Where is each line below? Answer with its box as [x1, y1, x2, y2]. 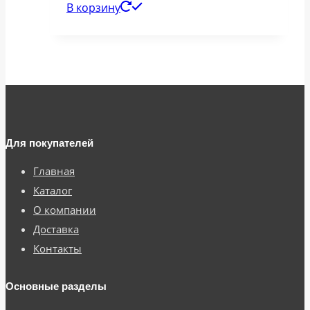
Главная [33, 163, 75, 178]
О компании [33, 202, 96, 217]
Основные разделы [6, 280, 107, 292]
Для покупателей [6, 136, 93, 149]
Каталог [33, 183, 72, 197]
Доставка [33, 221, 79, 236]
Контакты [33, 241, 82, 255]
